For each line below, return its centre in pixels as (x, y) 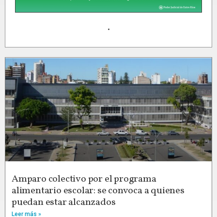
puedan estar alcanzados (64, 203)
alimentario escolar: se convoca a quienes (98, 191)
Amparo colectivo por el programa (84, 179)
